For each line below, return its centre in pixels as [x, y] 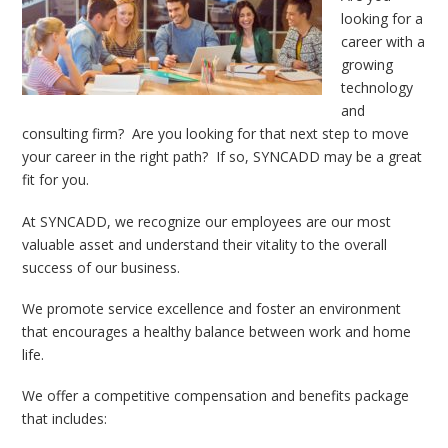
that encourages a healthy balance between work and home [217, 331]
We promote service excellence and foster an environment [212, 308]
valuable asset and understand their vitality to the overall [205, 244]
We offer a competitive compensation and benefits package [216, 396]
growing [366, 65]
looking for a [381, 19]
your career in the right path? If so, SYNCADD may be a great [222, 157]
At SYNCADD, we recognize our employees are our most [207, 221]
